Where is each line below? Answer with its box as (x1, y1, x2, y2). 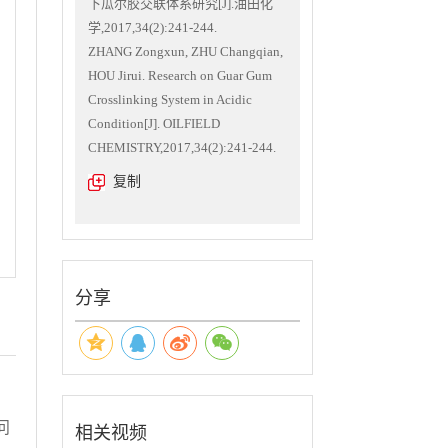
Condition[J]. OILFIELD (88, 116, 220, 131)
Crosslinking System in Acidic (88, 92, 252, 107)
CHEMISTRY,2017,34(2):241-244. (88, 140, 276, 155)
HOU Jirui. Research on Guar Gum (88, 68, 272, 83)
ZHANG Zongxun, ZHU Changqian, (88, 44, 283, 59)
